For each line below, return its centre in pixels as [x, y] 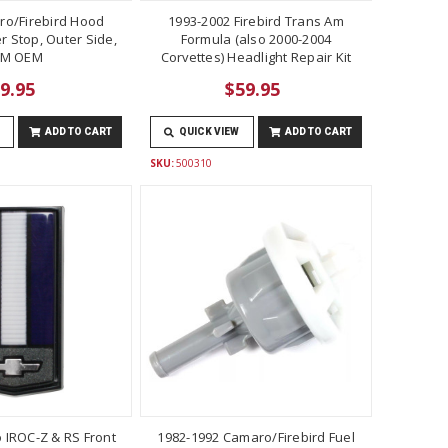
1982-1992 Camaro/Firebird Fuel [256, 436]
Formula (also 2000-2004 [256, 38]
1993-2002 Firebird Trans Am [256, 20]
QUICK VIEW [209, 131]
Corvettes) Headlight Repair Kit [256, 56]
